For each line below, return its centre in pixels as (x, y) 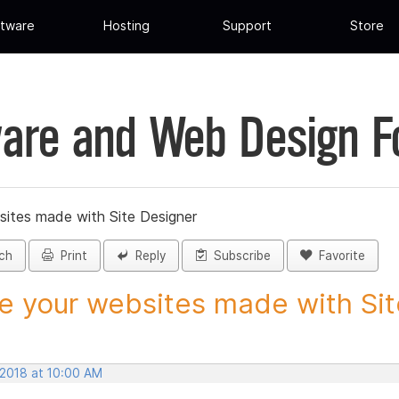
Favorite (338, 256)
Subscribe (239, 256)
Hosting (127, 26)
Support (247, 26)
